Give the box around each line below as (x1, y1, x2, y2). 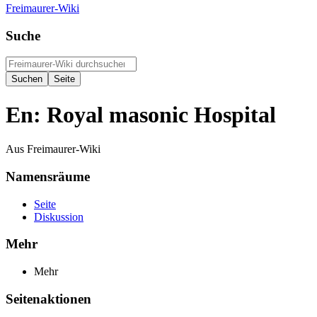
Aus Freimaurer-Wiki (6, 143, 100, 156)
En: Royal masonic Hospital (6, 101, 276, 127)
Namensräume (6, 168, 90, 184)
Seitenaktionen (6, 291, 91, 306)
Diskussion (34, 210, 83, 223)
